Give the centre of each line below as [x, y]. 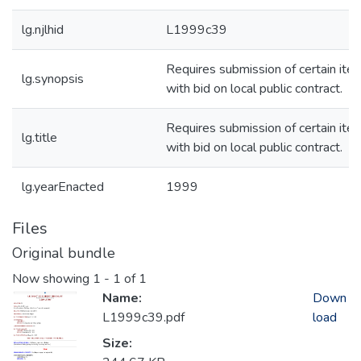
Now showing [52, 279]
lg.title [39, 138]
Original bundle [64, 253]
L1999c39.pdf [143, 318]
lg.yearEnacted [63, 187]
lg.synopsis [53, 79]
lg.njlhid [43, 30]
